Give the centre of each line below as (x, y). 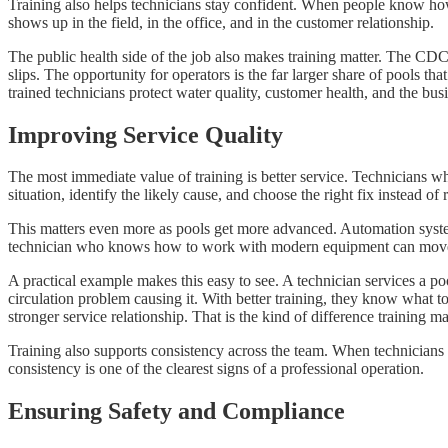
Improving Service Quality (145, 134)
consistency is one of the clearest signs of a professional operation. (216, 369)
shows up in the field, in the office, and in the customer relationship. (221, 22)
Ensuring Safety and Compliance (176, 411)
